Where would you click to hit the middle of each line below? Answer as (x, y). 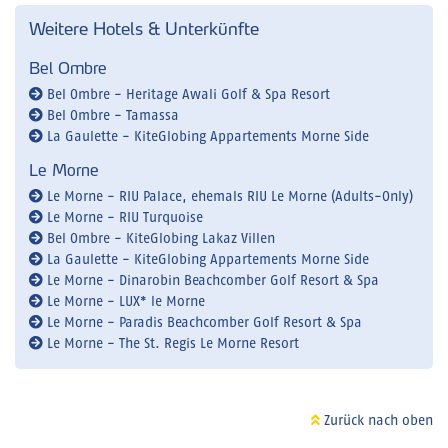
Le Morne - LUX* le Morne (124, 302)
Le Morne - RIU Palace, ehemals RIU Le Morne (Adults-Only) (228, 197)
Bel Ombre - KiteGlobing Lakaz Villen (159, 239)
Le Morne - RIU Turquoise (123, 218)
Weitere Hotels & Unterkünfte (144, 29)
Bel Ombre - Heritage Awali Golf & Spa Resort (186, 95)
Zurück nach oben (376, 421)
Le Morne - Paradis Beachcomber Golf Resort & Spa (202, 323)
